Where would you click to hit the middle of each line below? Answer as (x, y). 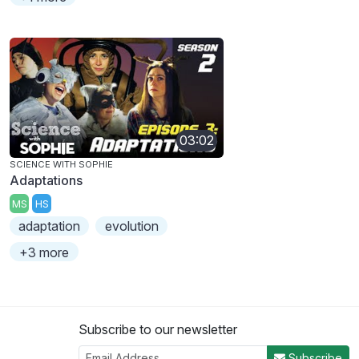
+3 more (44, 253)
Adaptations (46, 180)
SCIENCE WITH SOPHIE (61, 164)
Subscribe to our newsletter (158, 330)
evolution (131, 226)
